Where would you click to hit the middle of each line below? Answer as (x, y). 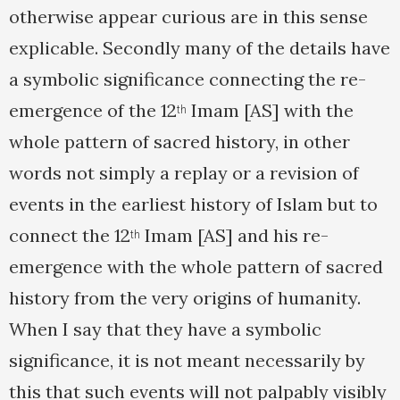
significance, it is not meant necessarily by (187, 361)
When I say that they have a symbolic (165, 329)
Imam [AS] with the (270, 111)
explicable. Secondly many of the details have (200, 48)
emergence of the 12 (93, 111)
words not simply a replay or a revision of (184, 173)
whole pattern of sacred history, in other (179, 142)
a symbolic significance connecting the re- (187, 79)
